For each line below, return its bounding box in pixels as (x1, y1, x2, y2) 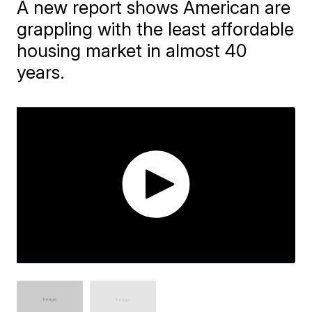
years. (17, 61, 65, 83)
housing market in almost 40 (17, 40, 248, 61)
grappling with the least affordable (17, 18, 295, 40)
